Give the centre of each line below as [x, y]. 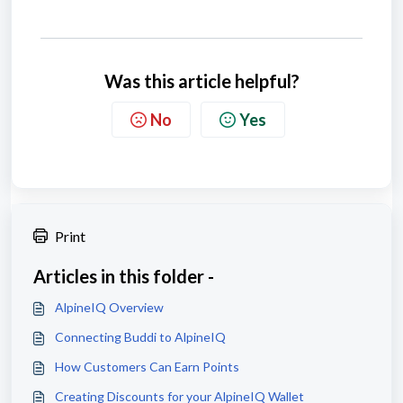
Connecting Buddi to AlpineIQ [140, 337]
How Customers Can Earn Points [147, 367]
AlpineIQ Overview [109, 308]
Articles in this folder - [124, 277]
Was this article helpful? [201, 81]
